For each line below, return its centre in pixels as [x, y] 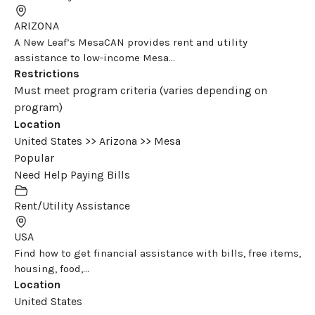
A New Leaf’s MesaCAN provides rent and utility [131, 42]
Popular [34, 157]
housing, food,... [52, 268]
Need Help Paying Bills [72, 174]
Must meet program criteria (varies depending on [141, 90]
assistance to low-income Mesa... [95, 57]
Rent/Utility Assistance [72, 205]
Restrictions [47, 73]
